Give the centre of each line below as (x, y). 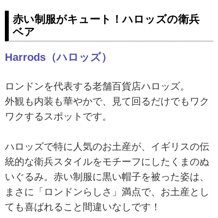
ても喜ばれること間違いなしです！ (83, 207)
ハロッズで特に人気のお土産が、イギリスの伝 (107, 147)
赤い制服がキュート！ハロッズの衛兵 (106, 19)
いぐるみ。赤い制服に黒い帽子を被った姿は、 (107, 177)
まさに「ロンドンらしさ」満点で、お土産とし (107, 192)
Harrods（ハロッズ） (58, 57)
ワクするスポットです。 (58, 117)
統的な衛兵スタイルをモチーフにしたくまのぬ (107, 162)
